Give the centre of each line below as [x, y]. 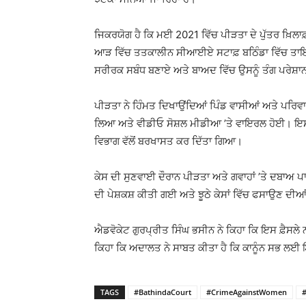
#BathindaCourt [163, 292]
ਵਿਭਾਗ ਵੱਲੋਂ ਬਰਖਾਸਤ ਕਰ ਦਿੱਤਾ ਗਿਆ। [168, 141]
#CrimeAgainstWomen [247, 292]
